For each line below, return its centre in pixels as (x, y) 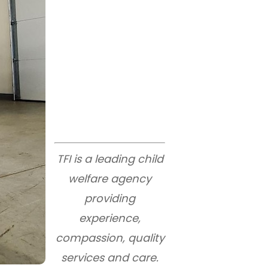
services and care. (110, 258)
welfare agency (110, 179)
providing (110, 198)
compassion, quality (110, 238)
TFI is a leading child (110, 159)
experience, (110, 218)
